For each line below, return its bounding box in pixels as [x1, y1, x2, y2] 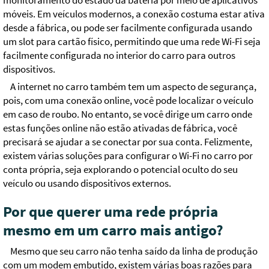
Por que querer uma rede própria [3, 202, 218, 222]
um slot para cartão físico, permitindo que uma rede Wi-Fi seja [3, 35, 261, 49]
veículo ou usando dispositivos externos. [3, 177, 171, 190]
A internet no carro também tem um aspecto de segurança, [10, 80, 256, 94]
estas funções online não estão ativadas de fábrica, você [3, 122, 237, 135]
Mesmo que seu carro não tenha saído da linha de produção [10, 245, 258, 258]
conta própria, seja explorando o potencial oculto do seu [3, 163, 238, 177]
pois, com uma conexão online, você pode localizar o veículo [3, 94, 253, 107]
